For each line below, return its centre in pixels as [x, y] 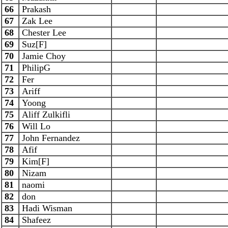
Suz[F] [33, 44]
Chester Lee [43, 33]
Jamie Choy [42, 56]
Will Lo [35, 126]
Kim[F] [34, 161]
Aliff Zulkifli [45, 115]
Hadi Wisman [46, 208]
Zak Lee [36, 21]
